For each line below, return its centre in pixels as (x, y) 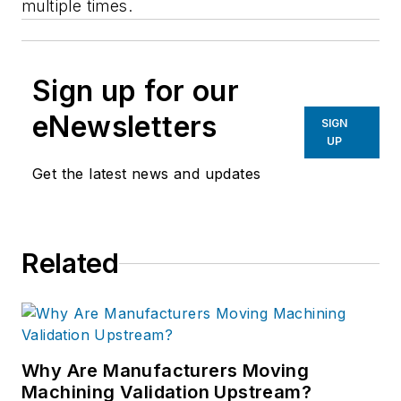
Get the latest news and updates (147, 174)
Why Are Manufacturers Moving (166, 371)
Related (70, 264)
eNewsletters (125, 127)
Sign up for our (136, 91)
